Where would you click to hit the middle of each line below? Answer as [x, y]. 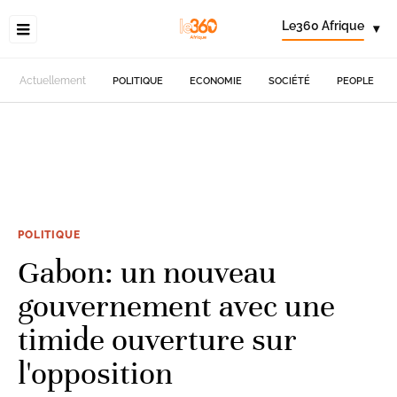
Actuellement [53, 81]
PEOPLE [356, 81]
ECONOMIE [216, 81]
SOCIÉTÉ [290, 81]
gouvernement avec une [176, 306]
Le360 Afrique [323, 26]
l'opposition [95, 373]
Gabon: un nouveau [147, 272]
